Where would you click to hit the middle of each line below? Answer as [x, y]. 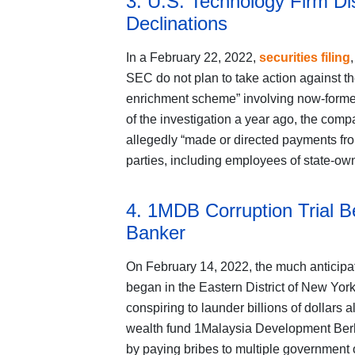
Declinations [176, 24]
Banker [155, 233]
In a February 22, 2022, [192, 58]
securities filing [304, 58]
